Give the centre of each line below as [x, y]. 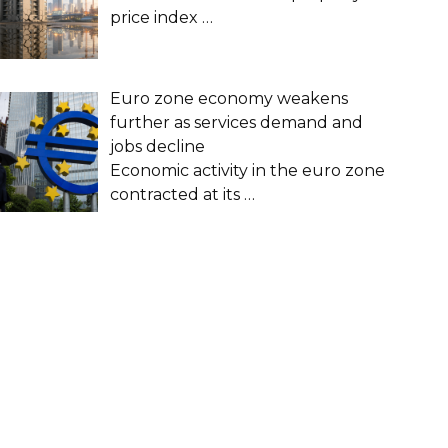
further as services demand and [236, 123]
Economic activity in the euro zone [247, 171]
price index [156, 18]
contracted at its [177, 195]
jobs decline [157, 147]
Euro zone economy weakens [229, 99]
